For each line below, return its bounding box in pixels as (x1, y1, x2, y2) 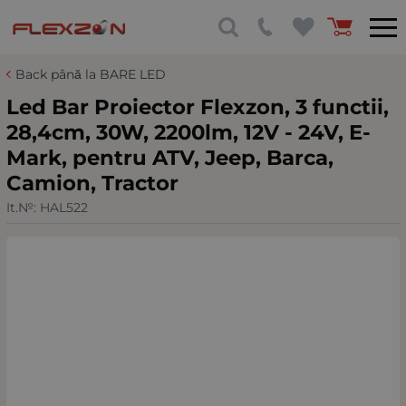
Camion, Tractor (6, 170, 179, 196)
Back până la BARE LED (15, 66, 166, 82)
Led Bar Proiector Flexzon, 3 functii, (6, 94, 389, 120)
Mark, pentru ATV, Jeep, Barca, (6, 145, 333, 170)
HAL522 (40, 198, 88, 216)
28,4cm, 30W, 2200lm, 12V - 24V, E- (6, 120, 371, 145)
